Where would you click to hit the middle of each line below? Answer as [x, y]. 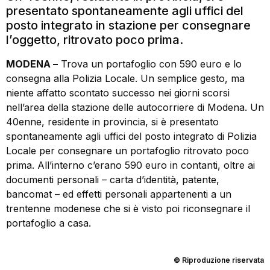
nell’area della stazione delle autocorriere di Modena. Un [135, 107]
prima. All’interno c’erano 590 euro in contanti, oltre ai [130, 165]
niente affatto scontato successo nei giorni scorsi [118, 93]
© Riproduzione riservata [219, 260]
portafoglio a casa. [49, 223]
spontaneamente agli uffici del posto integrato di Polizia [131, 136]
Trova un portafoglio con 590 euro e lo [150, 64]
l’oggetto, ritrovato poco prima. [95, 39]
